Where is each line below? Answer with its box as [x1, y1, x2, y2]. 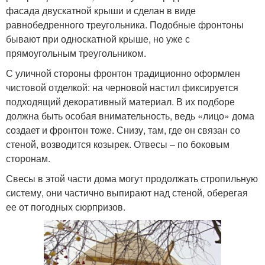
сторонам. [6, 151, 50, 165]
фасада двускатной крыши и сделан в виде [6, 4, 196, 17]
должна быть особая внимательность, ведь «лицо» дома [6, 109, 254, 122]
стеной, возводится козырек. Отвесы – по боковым [6, 137, 230, 151]
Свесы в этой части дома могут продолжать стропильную [6, 172, 258, 185]
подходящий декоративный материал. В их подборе [6, 95, 235, 108]
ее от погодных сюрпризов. [6, 200, 125, 214]
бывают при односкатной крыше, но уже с [6, 32, 190, 46]
